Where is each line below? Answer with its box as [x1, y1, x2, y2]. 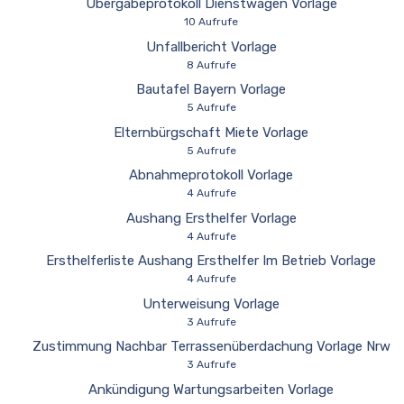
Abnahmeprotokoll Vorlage [129, 167, 293, 183]
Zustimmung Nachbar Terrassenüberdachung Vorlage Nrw [32, 338, 390, 354]
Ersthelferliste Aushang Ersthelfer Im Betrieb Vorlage [46, 252, 376, 269]
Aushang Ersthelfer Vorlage [125, 209, 297, 226]
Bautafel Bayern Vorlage [136, 81, 286, 97]
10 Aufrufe [184, 15, 238, 28]
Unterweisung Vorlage [142, 295, 280, 312]
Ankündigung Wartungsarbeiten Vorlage [88, 381, 334, 398]
